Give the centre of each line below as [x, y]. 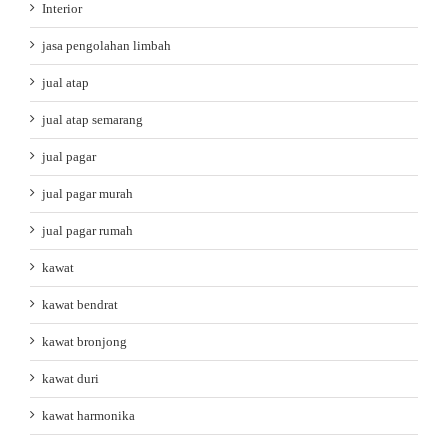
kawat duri [70, 379]
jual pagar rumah [87, 231]
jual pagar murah [87, 194]
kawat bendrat [80, 305]
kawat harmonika [88, 416]
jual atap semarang [92, 120]
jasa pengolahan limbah [106, 46]
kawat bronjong [84, 342]
